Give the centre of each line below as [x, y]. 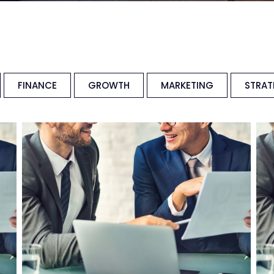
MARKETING [187, 85]
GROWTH [109, 85]
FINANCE [37, 85]
